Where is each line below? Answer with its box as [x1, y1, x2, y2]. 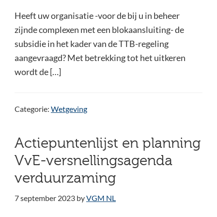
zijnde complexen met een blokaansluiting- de [15, 24, 184, 35]
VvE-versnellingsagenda [15, 153, 172, 169]
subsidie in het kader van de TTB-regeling [15, 38, 169, 49]
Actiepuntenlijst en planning [15, 135, 201, 152]
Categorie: [15, 104, 51, 113]
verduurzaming [15, 170, 116, 186]
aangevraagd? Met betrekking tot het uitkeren [15, 52, 186, 63]
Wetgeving [51, 104, 87, 113]
